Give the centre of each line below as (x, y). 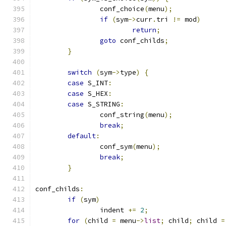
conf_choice (122, 9)
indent (114, 210)
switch (80, 72)
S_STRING (102, 104)
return (144, 30)
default (82, 136)
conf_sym (116, 147)
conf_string (122, 115)
